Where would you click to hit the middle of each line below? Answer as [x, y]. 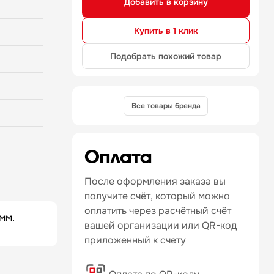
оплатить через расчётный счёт [158, 211]
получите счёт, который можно [157, 196]
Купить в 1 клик [166, 30]
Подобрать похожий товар [166, 56]
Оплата [118, 156]
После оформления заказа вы [155, 181]
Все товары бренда [166, 106]
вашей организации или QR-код [161, 225]
